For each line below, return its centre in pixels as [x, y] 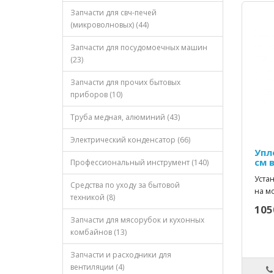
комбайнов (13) [98, 232]
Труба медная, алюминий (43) [125, 117]
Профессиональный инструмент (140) [139, 163]
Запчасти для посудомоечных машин [139, 48]
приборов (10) [96, 95]
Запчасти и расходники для [121, 255]
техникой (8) [93, 198]
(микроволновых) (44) [109, 25]
